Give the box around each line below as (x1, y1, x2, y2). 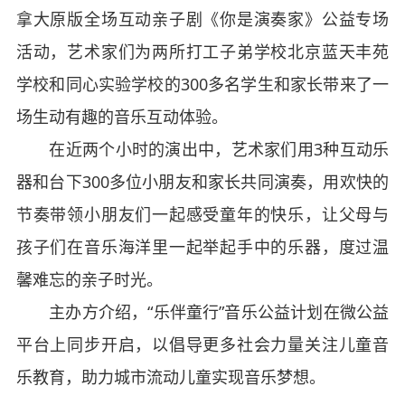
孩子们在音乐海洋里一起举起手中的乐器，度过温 (15, 236, 390, 258)
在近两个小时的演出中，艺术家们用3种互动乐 (15, 138, 390, 160)
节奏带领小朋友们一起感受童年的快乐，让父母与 (15, 203, 390, 225)
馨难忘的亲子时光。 (15, 268, 163, 290)
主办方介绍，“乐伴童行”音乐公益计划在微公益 (15, 301, 390, 323)
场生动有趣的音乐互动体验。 (15, 106, 228, 127)
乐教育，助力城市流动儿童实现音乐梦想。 (15, 366, 325, 388)
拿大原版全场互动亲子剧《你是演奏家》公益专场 (15, 8, 390, 30)
